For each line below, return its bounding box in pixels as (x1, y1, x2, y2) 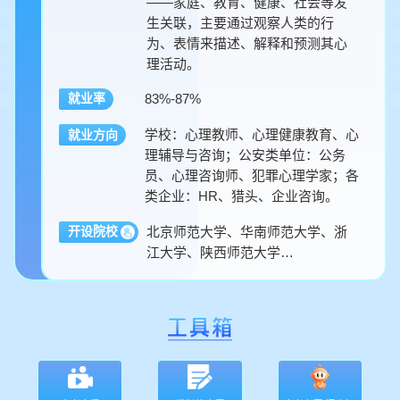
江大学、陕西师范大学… (146, 245, 295, 261)
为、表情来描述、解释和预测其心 (146, 35, 348, 51)
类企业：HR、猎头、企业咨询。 (145, 188, 339, 204)
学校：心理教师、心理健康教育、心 (145, 127, 360, 143)
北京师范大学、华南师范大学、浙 (146, 224, 348, 240)
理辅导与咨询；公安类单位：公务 (145, 147, 346, 163)
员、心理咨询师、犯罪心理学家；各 (145, 168, 360, 184)
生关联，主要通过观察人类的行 (146, 14, 335, 30)
